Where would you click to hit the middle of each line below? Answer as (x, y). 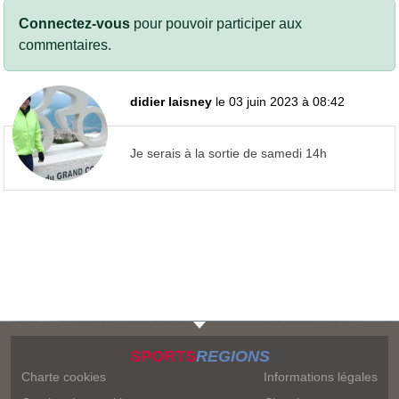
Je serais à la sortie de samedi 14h (228, 153)
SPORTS (163, 356)
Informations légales (321, 377)
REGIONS (232, 356)
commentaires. (65, 45)
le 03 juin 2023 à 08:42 (280, 101)
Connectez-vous (74, 23)
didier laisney (171, 101)
